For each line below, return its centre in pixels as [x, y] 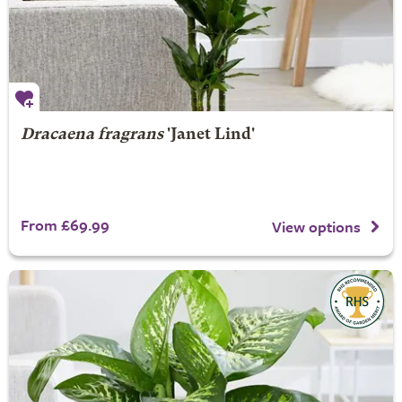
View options [316, 226]
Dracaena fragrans [92, 135]
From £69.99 [65, 224]
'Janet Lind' [209, 135]
